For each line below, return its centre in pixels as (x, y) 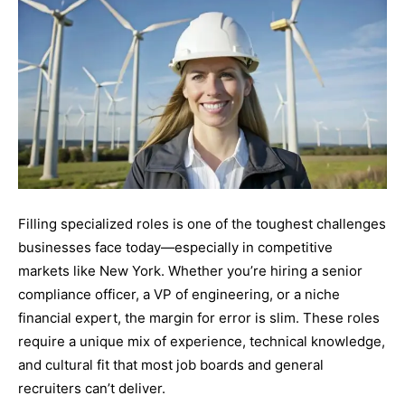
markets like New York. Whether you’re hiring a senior (190, 270)
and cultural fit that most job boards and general (171, 364)
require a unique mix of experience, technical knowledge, (202, 341)
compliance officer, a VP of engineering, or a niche (179, 294)
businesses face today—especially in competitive (175, 247)
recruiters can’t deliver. (92, 388)
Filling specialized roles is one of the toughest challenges (202, 223)
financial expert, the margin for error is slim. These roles (199, 317)
